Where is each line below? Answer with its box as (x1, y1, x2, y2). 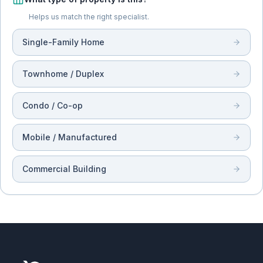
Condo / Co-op (22, 100, 83, 110)
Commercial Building (22, 164, 106, 174)
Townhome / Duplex (22, 69, 104, 79)
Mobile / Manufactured (22, 132, 117, 142)
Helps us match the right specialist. (29, 12, 149, 21)
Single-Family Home (22, 37, 104, 47)
